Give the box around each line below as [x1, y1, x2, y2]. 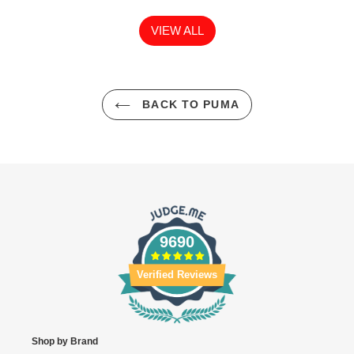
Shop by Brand [32, 335, 98, 347]
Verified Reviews [137, 268, 217, 281]
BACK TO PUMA [138, 97, 239, 111]
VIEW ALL [150, 23, 204, 37]
